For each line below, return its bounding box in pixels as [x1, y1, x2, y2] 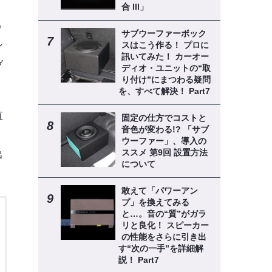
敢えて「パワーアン [121, 186, 198, 195]
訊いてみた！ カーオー [121, 52, 209, 61]
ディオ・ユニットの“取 [121, 63, 211, 73]
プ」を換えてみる [121, 197, 189, 207]
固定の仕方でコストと [121, 113, 206, 123]
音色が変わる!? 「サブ [121, 124, 209, 134]
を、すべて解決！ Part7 [118, 86, 210, 96]
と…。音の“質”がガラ [121, 209, 206, 219]
